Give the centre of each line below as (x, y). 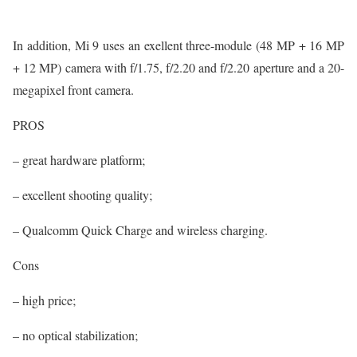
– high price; (44, 300)
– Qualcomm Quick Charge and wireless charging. (140, 229)
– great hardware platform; (79, 159)
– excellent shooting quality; (82, 194)
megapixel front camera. (73, 89)
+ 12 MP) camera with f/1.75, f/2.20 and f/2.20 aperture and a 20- (178, 67)
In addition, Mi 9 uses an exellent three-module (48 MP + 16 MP (178, 45)
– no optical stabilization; (75, 335)
